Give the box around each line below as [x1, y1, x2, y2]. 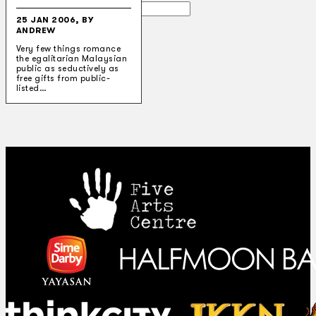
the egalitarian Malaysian [16, 54, 128, 64]
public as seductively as [16, 63, 119, 74]
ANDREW [16, 25, 56, 36]
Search [21, 1, 57, 15]
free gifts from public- [16, 73, 111, 84]
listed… [16, 83, 47, 94]
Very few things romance [16, 44, 121, 54]
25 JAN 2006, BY [16, 15, 94, 25]
